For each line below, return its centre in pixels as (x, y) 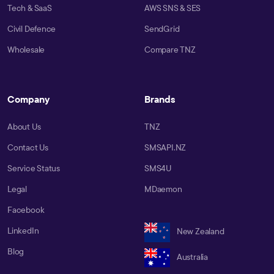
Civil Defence (32, 29)
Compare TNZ (170, 50)
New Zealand (200, 231)
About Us (24, 127)
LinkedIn (23, 231)
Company (28, 99)
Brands (160, 99)
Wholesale (26, 50)
